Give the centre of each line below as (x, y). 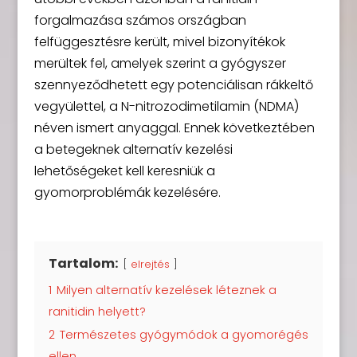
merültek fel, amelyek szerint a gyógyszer (160, 63)
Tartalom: (84, 263)
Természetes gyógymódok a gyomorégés (184, 335)
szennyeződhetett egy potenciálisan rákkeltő (173, 85)
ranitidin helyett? (97, 312)
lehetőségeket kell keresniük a (124, 171)
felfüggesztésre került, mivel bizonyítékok (159, 42)
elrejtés (150, 264)
